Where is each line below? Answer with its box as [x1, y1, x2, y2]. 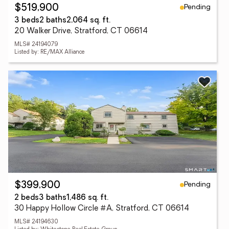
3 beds [14, 17, 39, 25]
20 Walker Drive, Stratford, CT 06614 [14, 28, 148, 35]
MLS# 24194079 [14, 42, 58, 48]
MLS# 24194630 [14, 219, 58, 225]
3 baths [39, 194, 66, 202]
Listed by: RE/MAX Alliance [14, 50, 85, 55]
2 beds [14, 194, 39, 202]
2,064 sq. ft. [66, 17, 110, 25]
